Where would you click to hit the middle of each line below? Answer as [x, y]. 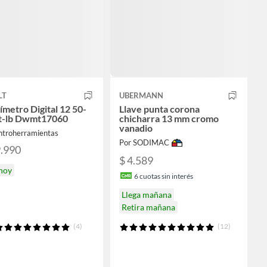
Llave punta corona [159, 109]
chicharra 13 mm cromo [169, 119]
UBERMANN [141, 96]
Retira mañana [148, 207]
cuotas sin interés [166, 176]
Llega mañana [147, 194]
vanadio [136, 128]
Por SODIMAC [144, 143]
